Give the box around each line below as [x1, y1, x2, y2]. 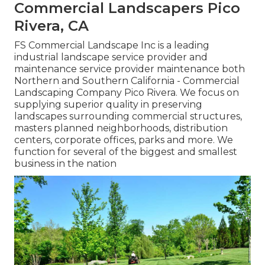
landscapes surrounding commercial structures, [14, 111, 242, 122]
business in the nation [14, 158, 117, 170]
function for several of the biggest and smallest [14, 146, 237, 158]
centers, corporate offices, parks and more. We [14, 134, 233, 146]
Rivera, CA [14, 17, 89, 35]
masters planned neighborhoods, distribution [14, 122, 228, 134]
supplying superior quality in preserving [14, 99, 202, 111]
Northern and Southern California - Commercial [14, 75, 240, 87]
